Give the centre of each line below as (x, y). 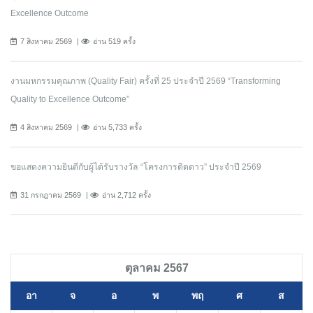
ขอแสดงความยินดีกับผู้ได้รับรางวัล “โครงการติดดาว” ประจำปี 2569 (136, 167)
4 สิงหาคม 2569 (46, 128)
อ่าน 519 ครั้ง (114, 42)
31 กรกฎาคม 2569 (51, 195)
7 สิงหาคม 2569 (46, 42)
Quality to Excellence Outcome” (70, 100)
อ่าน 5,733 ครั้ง (117, 128)
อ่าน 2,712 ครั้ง (126, 195)
